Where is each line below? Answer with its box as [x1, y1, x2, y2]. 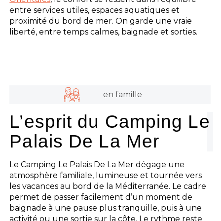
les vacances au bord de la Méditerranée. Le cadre [9, 181, 207, 191]
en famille [103, 89, 142, 99]
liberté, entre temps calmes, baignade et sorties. [9, 27, 198, 37]
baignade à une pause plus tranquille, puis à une [9, 203, 202, 213]
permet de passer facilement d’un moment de [9, 192, 193, 202]
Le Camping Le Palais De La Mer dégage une [9, 159, 185, 169]
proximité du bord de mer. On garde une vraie [9, 16, 192, 26]
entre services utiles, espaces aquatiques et [9, 5, 180, 15]
